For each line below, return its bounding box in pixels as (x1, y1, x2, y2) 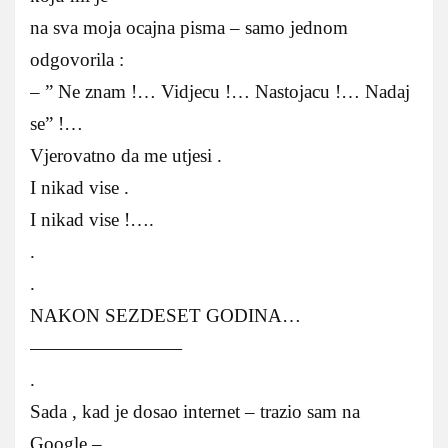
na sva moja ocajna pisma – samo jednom (30, 17, 348, 39)
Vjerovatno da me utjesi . (30, 145, 222, 167)
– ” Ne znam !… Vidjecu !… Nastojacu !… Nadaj (30, 81, 410, 103)
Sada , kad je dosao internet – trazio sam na (30, 401, 360, 423)
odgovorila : (30, 49, 124, 71)
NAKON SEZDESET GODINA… (30, 305, 301, 327)
